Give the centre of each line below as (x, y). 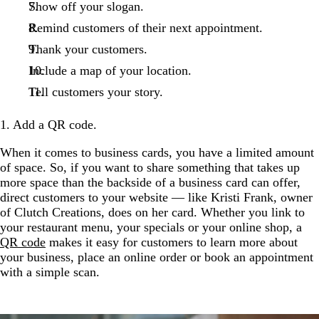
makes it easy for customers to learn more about (172, 242)
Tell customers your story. (95, 91)
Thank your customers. (88, 49)
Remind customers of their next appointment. (145, 27)
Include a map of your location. (110, 70)
